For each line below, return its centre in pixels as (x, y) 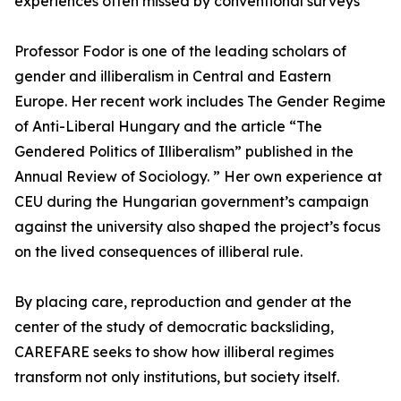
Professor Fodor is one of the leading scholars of (180, 51)
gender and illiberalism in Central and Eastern (173, 76)
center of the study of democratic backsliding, (174, 327)
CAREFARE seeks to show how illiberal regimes (174, 352)
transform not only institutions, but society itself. (177, 377)
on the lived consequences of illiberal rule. (158, 252)
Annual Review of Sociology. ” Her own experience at (198, 176)
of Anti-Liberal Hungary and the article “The (168, 126)
